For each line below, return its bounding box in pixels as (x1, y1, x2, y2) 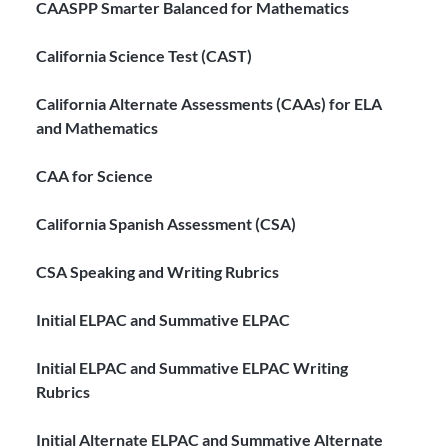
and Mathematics (36, 118, 159, 137)
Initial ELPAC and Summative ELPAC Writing (36, 358, 349, 377)
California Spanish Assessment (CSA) (36, 214, 297, 233)
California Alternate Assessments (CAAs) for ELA (36, 94, 383, 113)
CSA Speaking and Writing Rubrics (36, 262, 280, 281)
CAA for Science (36, 166, 154, 185)
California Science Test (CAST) (36, 46, 253, 65)
